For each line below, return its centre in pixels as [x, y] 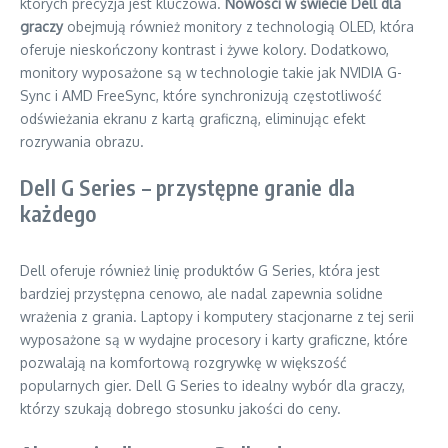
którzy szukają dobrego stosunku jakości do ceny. [180, 408]
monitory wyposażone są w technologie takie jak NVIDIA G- [211, 72]
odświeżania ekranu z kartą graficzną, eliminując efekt [193, 118]
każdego [58, 213]
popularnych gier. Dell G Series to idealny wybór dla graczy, [212, 385]
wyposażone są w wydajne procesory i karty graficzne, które [214, 339]
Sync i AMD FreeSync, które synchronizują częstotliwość [201, 95]
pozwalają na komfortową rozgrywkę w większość [183, 362]
